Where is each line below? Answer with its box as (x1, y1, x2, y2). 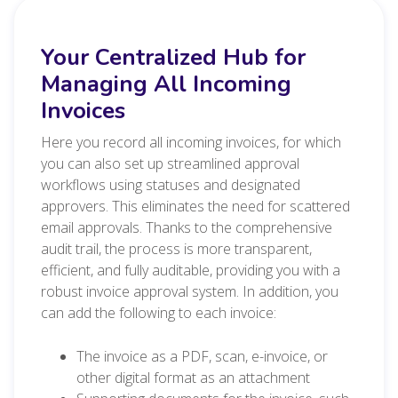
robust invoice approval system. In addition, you (41, 281, 338, 301)
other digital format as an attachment (76, 367, 310, 387)
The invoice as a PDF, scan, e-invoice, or (76, 346, 328, 366)
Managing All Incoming (41, 68, 291, 99)
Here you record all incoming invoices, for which (41, 131, 341, 152)
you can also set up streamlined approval (41, 153, 299, 173)
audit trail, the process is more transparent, (41, 238, 312, 259)
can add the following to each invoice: (41, 302, 280, 322)
